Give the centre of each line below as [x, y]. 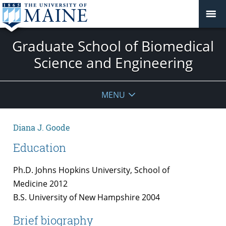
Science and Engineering [113, 62]
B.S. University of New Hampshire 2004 [87, 197]
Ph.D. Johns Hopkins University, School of [91, 170]
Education [40, 148]
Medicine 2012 [40, 184]
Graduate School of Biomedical [113, 46]
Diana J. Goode [42, 127]
